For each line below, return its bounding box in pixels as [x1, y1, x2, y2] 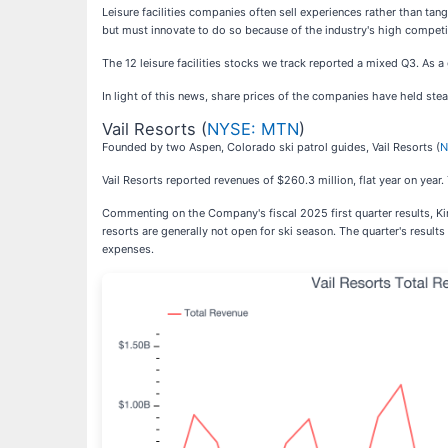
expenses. [102, 241, 154, 256]
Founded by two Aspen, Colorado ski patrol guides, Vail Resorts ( [102, 139, 440, 154]
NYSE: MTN [207, 118, 299, 139]
